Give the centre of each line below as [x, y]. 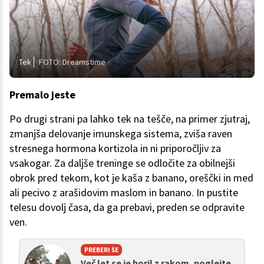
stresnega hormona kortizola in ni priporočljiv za [115, 148]
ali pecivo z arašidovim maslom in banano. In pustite [124, 192]
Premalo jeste [42, 94]
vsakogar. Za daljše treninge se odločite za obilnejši [122, 163]
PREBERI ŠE [101, 250]
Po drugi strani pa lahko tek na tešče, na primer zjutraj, [130, 118]
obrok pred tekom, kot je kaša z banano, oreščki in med [131, 177]
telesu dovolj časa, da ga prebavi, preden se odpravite [127, 207]
